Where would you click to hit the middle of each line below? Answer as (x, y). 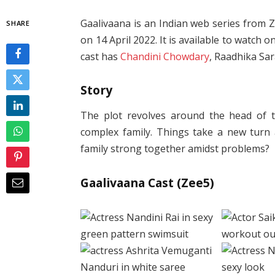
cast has (101, 56)
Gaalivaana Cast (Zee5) (148, 182)
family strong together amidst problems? (175, 149)
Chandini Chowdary (165, 56)
